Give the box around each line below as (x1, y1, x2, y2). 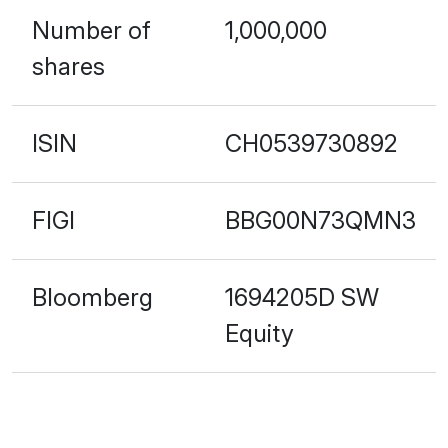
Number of (32, 15, 151, 45)
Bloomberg (32, 282, 153, 312)
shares (32, 51, 105, 81)
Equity (225, 318, 294, 348)
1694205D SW (225, 282, 379, 312)
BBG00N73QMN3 (225, 205, 416, 235)
